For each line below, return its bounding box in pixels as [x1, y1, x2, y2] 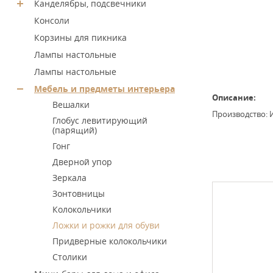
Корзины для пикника [34, 32, 127, 43]
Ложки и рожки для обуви [52, 219, 160, 231]
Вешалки [52, 99, 90, 110]
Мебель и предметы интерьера [34, 83, 175, 94]
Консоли [34, 15, 69, 26]
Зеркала [52, 172, 87, 183]
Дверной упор [52, 156, 112, 168]
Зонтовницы [52, 188, 105, 199]
